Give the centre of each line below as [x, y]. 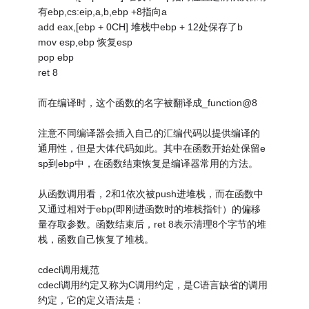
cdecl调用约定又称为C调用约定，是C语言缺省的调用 [153, 285]
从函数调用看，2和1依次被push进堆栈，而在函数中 [151, 193]
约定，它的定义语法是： [91, 300]
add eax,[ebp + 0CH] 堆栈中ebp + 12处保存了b [141, 27]
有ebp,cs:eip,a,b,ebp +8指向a [103, 11]
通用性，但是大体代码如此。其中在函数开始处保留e [152, 148]
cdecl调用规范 [69, 269]
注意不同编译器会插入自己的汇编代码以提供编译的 [149, 133]
